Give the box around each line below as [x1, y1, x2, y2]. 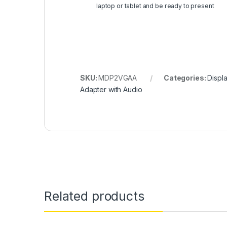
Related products [44, 188, 144, 204]
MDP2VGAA [98, 73, 137, 83]
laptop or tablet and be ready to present [96, 2, 214, 10]
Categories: [163, 73, 208, 83]
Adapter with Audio [80, 85, 142, 94]
